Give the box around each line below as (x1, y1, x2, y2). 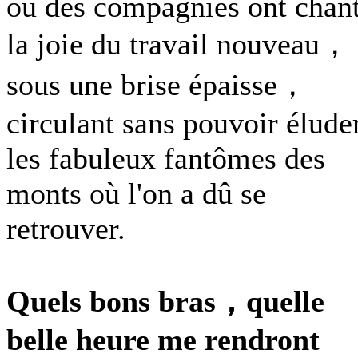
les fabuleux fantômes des (6, 141, 325, 175)
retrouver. (6, 212, 125, 245)
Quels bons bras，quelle (6, 284, 324, 318)
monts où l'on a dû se (6, 177, 266, 210)
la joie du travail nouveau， (6, 27, 350, 61)
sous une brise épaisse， (6, 68, 308, 101)
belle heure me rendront (6, 323, 320, 356)
